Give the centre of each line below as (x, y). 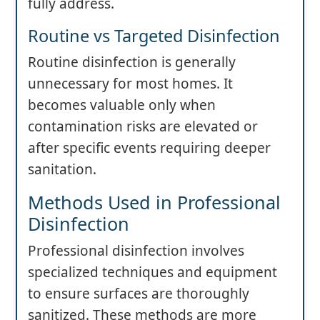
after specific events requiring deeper (149, 148)
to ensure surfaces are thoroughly (139, 294)
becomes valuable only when (122, 105)
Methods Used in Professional (154, 202)
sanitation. (62, 170)
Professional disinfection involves (136, 251)
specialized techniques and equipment (152, 272)
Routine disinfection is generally (132, 62)
